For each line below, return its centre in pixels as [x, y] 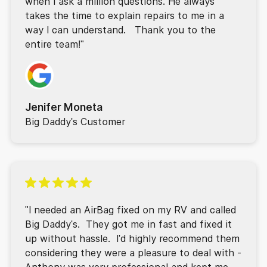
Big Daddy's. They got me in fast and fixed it [128, 224]
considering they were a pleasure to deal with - [133, 252]
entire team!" [54, 44]
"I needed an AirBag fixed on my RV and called [130, 209]
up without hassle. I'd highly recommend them [132, 238]
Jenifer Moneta [63, 107]
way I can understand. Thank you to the [120, 30]
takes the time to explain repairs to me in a [124, 16]
